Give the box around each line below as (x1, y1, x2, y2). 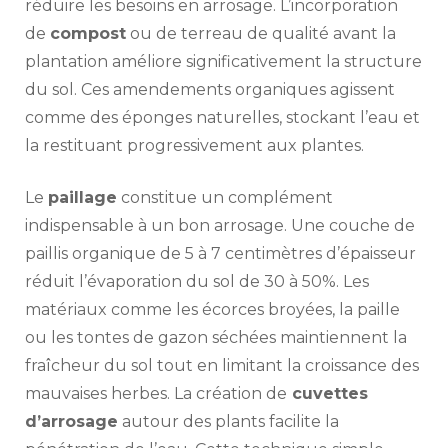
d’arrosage (25, 412, 118, 432)
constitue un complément (117, 188, 333, 208)
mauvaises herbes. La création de (25, 384, 287, 404)
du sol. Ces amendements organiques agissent (25, 80, 395, 100)
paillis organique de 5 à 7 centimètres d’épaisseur (25, 244, 416, 264)
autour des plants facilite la (118, 412, 339, 432)
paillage (48, 188, 117, 208)
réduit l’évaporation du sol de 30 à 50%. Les (25, 272, 369, 292)
